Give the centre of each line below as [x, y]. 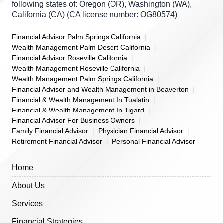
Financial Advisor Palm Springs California [76, 37]
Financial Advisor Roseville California [70, 58]
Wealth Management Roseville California [76, 68]
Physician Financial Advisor [141, 131]
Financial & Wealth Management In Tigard [78, 110]
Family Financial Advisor [50, 131]
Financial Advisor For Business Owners [73, 121]
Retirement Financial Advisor [57, 142]
